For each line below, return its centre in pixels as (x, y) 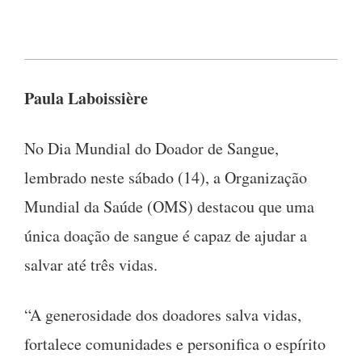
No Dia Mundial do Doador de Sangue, (152, 148)
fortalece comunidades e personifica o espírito (175, 343)
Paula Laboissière (86, 98)
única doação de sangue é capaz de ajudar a (166, 235)
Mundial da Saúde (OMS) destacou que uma (169, 206)
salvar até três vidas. (91, 264)
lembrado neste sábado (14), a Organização (166, 177)
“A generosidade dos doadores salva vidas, (163, 314)
